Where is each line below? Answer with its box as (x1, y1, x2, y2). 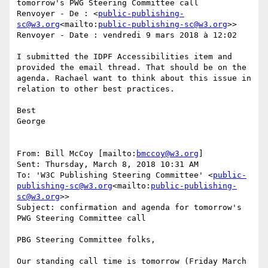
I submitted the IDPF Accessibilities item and (17, 52, 232, 62)
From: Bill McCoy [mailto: (17, 149, 136, 159)
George (17, 117, 45, 126)
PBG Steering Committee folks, (17, 235, 156, 245)
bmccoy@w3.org (136, 149, 199, 159)
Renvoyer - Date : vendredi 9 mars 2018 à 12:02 (17, 31, 237, 40)
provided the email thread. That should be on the (17, 63, 246, 72)
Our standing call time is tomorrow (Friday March (17, 257, 246, 266)
